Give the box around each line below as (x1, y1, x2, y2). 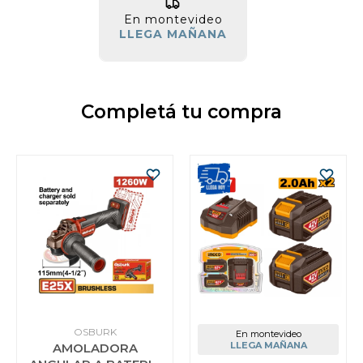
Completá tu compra (81, 100, 282, 123)
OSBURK (73, 326, 117, 338)
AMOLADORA (52, 340, 138, 356)
